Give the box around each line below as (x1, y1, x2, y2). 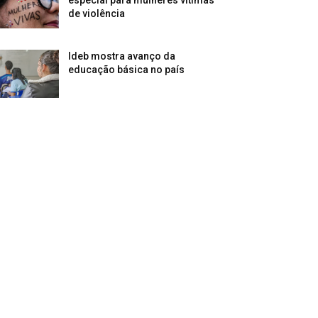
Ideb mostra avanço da (68, 50, 176, 62)
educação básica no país (68, 63, 185, 75)
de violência (68, 7, 126, 19)
